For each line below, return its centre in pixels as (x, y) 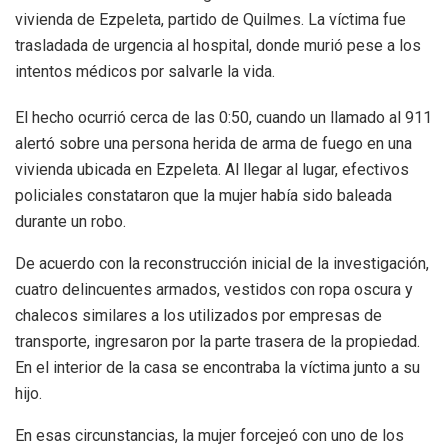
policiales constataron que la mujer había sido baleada (203, 196)
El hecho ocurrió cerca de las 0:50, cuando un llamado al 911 (223, 118)
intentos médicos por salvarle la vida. (145, 72)
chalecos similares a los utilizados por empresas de (198, 316)
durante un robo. (70, 222)
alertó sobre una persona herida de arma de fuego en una (213, 144)
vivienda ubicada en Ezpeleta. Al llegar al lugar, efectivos (212, 170)
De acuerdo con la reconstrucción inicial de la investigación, (222, 264)
